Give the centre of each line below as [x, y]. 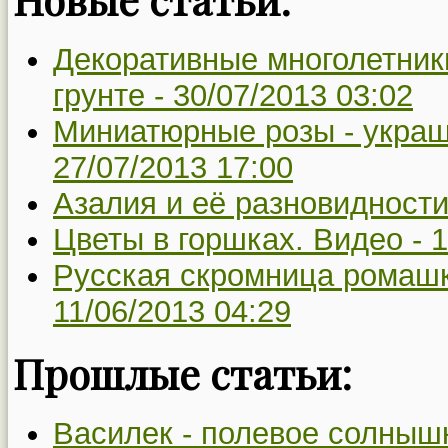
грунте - [113, 95]
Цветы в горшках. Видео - [242, 239]
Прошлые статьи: [182, 372]
